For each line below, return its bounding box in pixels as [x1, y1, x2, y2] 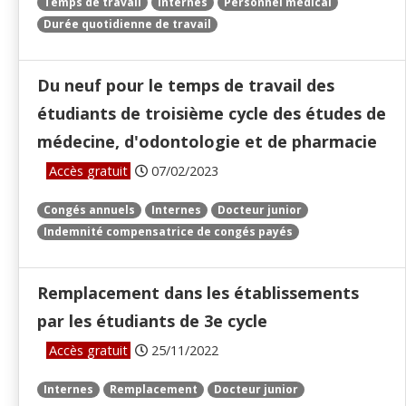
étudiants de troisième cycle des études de [37, 102, 386, 125]
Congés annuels [43, 202, 135, 218]
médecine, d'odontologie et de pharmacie [37, 130, 377, 153]
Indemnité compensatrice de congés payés [43, 224, 293, 240]
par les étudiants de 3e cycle [37, 310, 267, 333]
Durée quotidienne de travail [43, 16, 211, 33]
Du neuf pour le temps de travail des [37, 74, 334, 97]
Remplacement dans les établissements [37, 282, 359, 304]
